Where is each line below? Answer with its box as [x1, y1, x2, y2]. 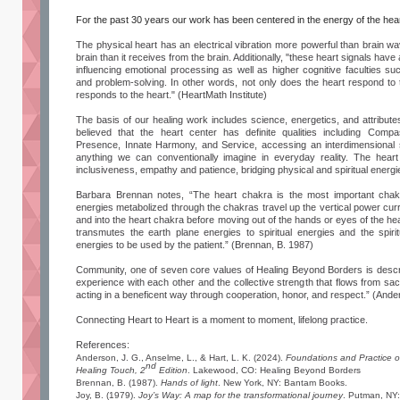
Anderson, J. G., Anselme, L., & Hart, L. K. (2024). [76, 352, 286, 362]
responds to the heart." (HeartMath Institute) [76, 88, 267, 100]
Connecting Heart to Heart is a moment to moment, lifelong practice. [76, 313, 368, 325]
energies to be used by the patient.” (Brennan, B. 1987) [76, 238, 313, 250]
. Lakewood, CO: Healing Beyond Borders [187, 364, 361, 375]
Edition [156, 364, 187, 375]
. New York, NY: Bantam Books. [218, 377, 347, 387]
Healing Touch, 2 [76, 364, 146, 375]
